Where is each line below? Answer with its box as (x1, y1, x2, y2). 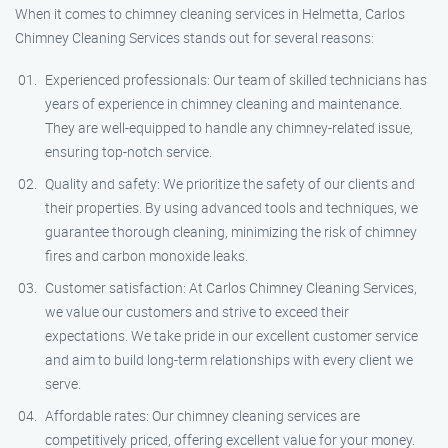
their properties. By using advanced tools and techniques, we (45, 198, 418, 217)
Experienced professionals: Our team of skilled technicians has (45, 70, 427, 89)
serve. (45, 374, 81, 393)
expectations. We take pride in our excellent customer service (45, 326, 418, 345)
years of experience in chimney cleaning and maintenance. (45, 94, 402, 113)
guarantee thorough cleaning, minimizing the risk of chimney (45, 222, 417, 241)
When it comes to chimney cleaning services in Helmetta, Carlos (15, 4, 405, 23)
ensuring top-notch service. (45, 142, 212, 161)
